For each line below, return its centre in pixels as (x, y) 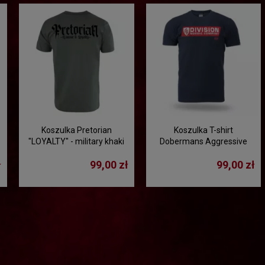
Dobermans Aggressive (203, 141)
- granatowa (203, 164)
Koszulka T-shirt (203, 130)
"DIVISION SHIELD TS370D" (203, 152)
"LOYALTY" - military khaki (77, 141)
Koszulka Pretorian (76, 130)
